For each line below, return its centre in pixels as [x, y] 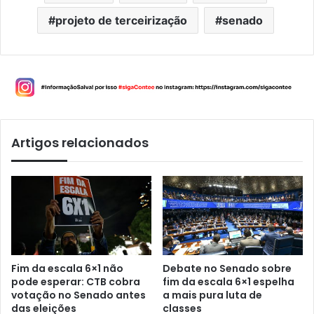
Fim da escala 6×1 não [67, 268]
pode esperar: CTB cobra [76, 281]
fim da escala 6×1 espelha [228, 281]
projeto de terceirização [121, 20]
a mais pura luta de [212, 295]
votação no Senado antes [78, 295]
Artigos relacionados [80, 143]
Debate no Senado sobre [227, 268]
